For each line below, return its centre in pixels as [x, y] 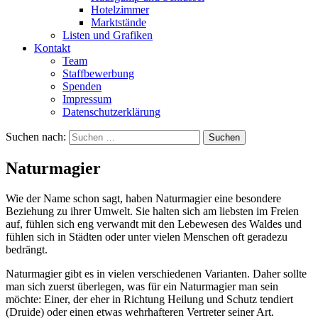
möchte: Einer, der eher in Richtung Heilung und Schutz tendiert [149, 299]
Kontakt [52, 48]
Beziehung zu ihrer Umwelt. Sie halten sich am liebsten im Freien [152, 211]
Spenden [82, 86]
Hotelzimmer [120, 10]
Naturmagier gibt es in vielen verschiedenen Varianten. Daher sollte [156, 273]
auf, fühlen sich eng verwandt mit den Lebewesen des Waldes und [154, 224]
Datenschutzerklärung [111, 112]
